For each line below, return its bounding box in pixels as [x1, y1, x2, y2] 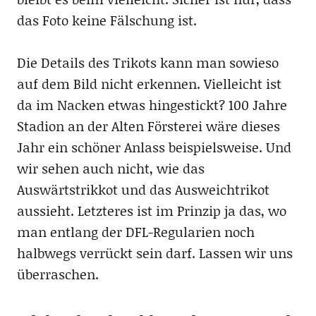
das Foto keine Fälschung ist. [16, 10, 197, 30]
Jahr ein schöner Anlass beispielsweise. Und [16, 137, 291, 157]
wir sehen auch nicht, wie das [16, 158, 205, 178]
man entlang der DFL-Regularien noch [16, 221, 255, 241]
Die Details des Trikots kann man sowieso [16, 52, 279, 72]
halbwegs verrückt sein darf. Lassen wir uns [16, 243, 293, 262]
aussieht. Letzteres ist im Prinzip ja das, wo [16, 200, 286, 220]
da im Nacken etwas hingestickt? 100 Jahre [16, 95, 287, 114]
